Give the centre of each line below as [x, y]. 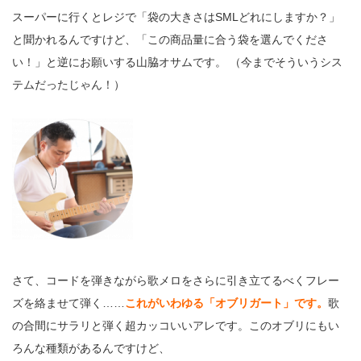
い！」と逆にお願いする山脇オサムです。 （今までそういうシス [177, 62]
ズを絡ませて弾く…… [68, 303]
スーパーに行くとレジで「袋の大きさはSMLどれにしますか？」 [176, 17]
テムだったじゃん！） [68, 84]
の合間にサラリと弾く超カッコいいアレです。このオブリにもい [176, 325]
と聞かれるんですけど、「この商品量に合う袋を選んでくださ [170, 39]
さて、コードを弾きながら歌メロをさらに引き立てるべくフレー [176, 280]
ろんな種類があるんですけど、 [91, 348]
